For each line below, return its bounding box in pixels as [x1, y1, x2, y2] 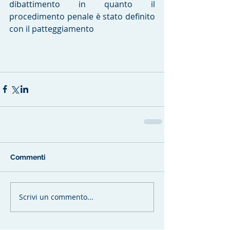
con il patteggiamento [9, 23, 94, 34]
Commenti [10, 152, 46, 161]
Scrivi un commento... [19, 192, 93, 202]
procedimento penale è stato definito [9, 10, 155, 22]
